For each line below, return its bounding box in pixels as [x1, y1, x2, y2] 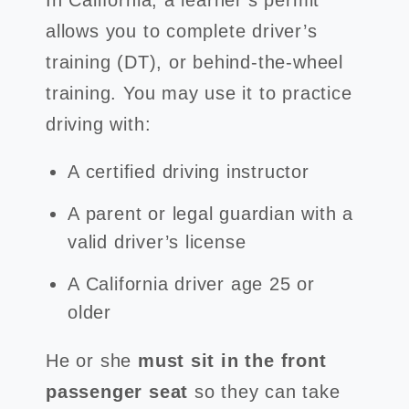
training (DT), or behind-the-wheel [46, 52, 343, 72]
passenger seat [46, 382, 189, 402]
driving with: [46, 114, 152, 134]
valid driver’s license [68, 232, 246, 252]
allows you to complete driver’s [46, 21, 318, 41]
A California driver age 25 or [68, 274, 315, 294]
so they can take [188, 382, 341, 402]
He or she [46, 351, 138, 371]
